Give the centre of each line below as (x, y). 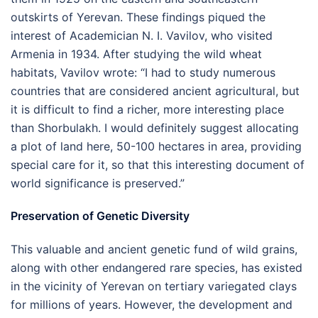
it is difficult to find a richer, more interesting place (147, 109)
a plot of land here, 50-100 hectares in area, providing (156, 146)
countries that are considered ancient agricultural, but (155, 91)
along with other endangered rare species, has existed (157, 268)
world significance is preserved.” (98, 183)
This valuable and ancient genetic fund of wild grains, (154, 249)
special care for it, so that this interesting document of (158, 165)
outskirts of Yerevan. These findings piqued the (138, 17)
